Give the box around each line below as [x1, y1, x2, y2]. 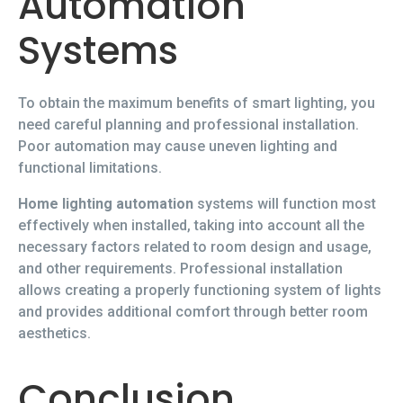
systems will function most [193, 195, 376, 213]
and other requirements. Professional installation [18, 260, 343, 278]
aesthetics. [18, 325, 91, 343]
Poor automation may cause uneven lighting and [18, 138, 337, 156]
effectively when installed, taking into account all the [18, 217, 364, 235]
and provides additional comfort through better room [18, 303, 368, 321]
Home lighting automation [18, 195, 193, 213]
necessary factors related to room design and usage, [18, 238, 372, 256]
